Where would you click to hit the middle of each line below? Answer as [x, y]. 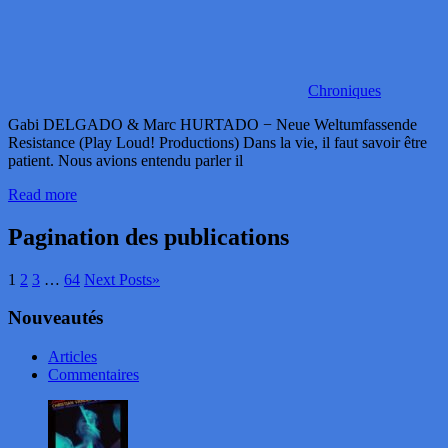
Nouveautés [55, 318]
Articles [72, 357]
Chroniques [344, 90]
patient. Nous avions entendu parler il [125, 160]
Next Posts [118, 279]
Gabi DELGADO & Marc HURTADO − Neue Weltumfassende [212, 124]
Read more [42, 194]
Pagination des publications [148, 236]
